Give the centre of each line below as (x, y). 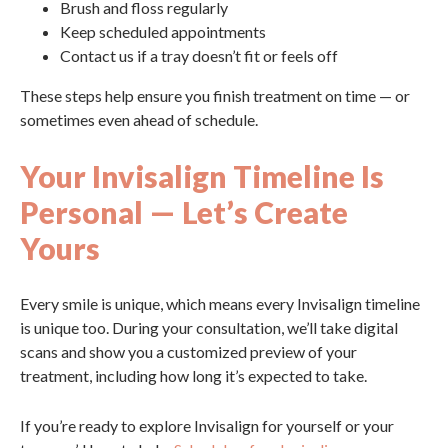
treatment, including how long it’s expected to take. (193, 375)
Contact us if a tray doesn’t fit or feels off (199, 55)
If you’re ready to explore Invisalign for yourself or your (207, 425)
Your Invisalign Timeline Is (202, 176)
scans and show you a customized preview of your (188, 351)
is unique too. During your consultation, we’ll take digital (209, 327)
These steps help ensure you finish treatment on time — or (215, 95)
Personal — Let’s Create (184, 212)
